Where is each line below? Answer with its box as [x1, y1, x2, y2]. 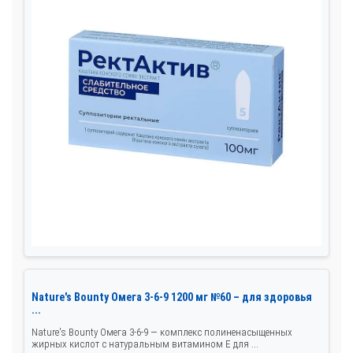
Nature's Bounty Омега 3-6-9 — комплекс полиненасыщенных [32, 326, 292, 339]
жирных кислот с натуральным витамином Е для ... [32, 338, 258, 351]
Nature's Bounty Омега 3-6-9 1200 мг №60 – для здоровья [32, 291, 312, 304]
